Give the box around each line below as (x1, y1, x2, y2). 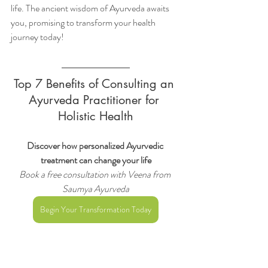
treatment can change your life (40, 153, 151, 167)
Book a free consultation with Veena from (19, 167, 172, 182)
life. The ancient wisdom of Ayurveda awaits (11, 1, 171, 16)
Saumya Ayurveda (62, 182, 129, 196)
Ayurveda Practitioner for (29, 92, 163, 108)
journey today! (11, 30, 64, 44)
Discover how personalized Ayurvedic (26, 139, 165, 153)
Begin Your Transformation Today (40, 203, 151, 216)
